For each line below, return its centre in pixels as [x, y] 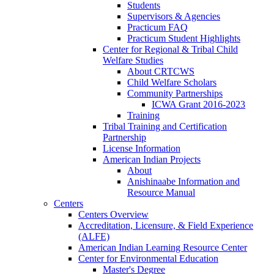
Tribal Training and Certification [165, 127]
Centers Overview [113, 215]
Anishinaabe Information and [183, 182]
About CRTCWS [161, 72]
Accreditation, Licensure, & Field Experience [166, 226]
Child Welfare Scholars [172, 83]
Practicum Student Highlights [184, 39]
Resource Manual [161, 193]
